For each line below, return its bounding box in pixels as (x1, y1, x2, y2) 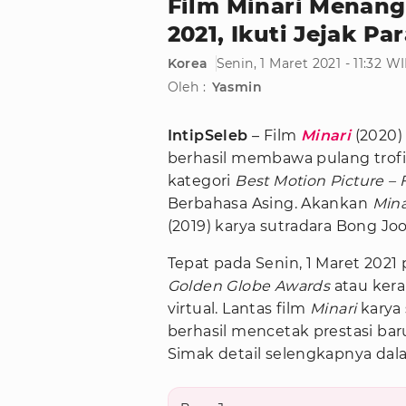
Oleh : (167, 79, 206, 96)
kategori (167, 172, 231, 190)
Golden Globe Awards (167, 277, 331, 295)
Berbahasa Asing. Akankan (167, 195, 372, 213)
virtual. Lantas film (167, 300, 310, 318)
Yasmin (211, 79, 262, 96)
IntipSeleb (167, 127, 248, 145)
